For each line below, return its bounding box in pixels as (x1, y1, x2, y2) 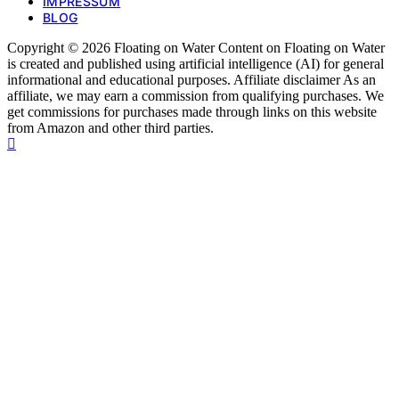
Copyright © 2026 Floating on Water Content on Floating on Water (7, 40, 385, 56)
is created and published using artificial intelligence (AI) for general (7, 56, 384, 72)
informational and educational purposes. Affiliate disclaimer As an (7, 72, 376, 88)
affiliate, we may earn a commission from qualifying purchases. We (7, 88, 384, 104)
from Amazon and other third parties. (7, 120, 214, 136)
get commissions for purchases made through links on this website (7, 104, 377, 120)
